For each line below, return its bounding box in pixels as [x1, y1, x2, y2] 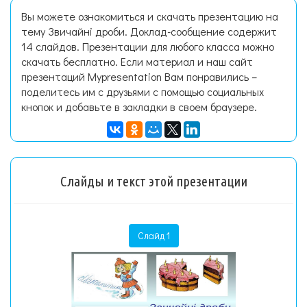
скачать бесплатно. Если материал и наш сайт [21, 54, 253, 69]
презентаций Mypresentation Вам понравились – [21, 69, 257, 84]
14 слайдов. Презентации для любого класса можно [21, 39, 274, 53]
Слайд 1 [137, 229, 170, 242]
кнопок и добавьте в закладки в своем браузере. [21, 99, 257, 114]
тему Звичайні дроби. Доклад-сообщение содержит [21, 24, 277, 38]
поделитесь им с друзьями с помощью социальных [21, 84, 264, 99]
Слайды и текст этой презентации [60, 173, 247, 189]
